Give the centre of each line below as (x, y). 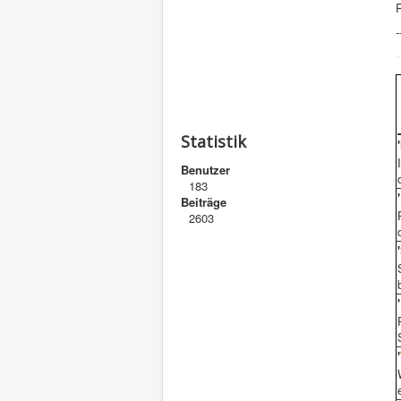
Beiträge (204, 202)
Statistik (213, 141)
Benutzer (205, 170)
